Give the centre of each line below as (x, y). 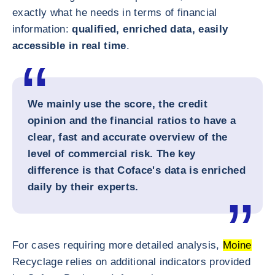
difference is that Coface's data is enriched (137, 170)
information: (42, 29)
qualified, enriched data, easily (150, 29)
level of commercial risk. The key (112, 154)
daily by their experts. (83, 187)
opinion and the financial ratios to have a (132, 121)
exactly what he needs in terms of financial (115, 13)
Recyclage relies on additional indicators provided (131, 262)
